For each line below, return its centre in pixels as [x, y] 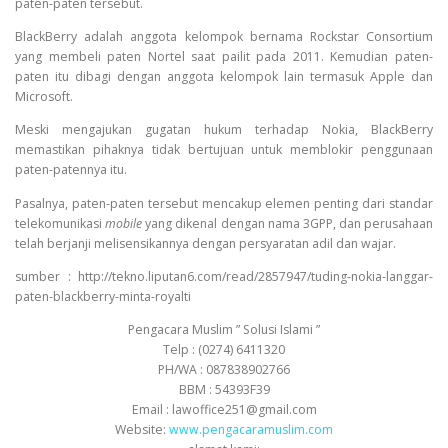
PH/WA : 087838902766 [224, 369]
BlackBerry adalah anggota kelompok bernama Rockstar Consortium [224, 37]
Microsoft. [44, 97]
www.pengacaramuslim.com [251, 429]
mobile [124, 223]
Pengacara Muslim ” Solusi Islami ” [224, 329]
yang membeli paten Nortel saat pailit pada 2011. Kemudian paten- [224, 57]
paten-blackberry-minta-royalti [103, 296]
